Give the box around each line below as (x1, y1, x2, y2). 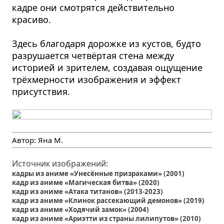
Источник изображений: (12, 157, 108, 169)
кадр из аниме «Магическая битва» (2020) (12, 177, 160, 187)
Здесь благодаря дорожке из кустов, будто (12, 37, 201, 49)
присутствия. (12, 85, 70, 97)
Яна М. (38, 134, 63, 145)
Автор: (12, 134, 38, 145)
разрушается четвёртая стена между (12, 49, 174, 61)
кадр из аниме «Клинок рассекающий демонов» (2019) (12, 195, 205, 205)
